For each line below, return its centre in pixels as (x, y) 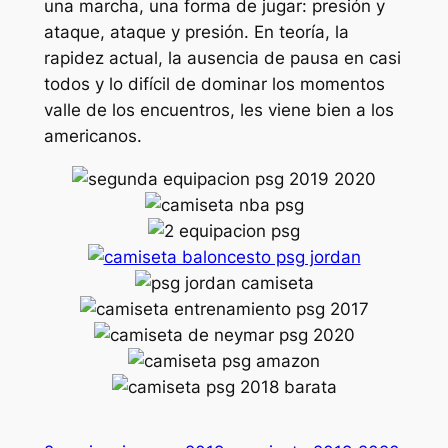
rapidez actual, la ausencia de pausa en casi (222, 58)
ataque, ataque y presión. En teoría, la (196, 32)
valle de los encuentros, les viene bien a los (218, 110)
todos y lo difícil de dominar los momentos (214, 84)
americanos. (92, 136)
